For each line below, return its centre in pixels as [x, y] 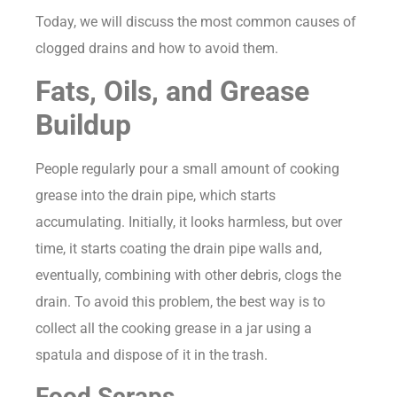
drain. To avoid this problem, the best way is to [180, 302]
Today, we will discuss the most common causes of [196, 21]
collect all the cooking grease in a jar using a [174, 329]
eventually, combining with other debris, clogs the [188, 276]
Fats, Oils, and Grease [172, 92]
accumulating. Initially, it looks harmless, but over [189, 222]
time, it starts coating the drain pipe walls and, [179, 249]
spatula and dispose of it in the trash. [152, 355]
